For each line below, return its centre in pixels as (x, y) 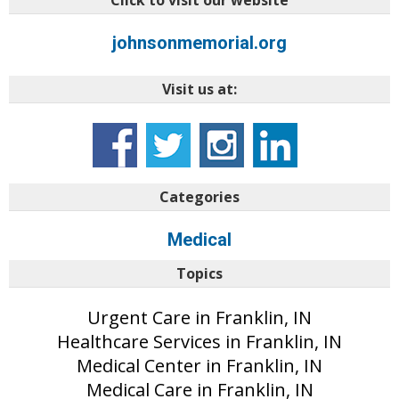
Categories (199, 197)
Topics (199, 274)
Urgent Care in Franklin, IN (199, 318)
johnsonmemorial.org (199, 43)
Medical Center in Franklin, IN (199, 366)
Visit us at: (199, 90)
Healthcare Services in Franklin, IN (199, 342)
